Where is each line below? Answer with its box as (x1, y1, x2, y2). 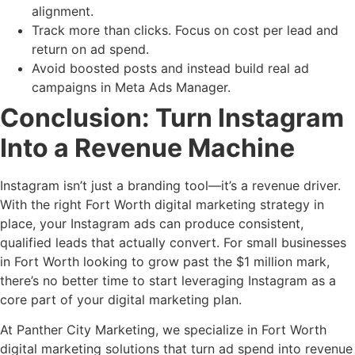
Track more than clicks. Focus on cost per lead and (32, 21, 338, 38)
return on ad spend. (32, 40, 149, 57)
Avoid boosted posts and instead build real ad (32, 59, 309, 76)
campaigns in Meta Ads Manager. (32, 78, 231, 95)
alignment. (32, 2, 94, 19)
